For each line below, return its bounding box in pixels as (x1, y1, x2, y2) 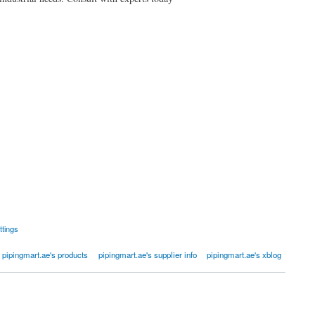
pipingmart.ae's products (2, 249, 89, 261)
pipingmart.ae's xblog (207, 249, 282, 261)
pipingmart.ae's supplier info (98, 249, 197, 261)
